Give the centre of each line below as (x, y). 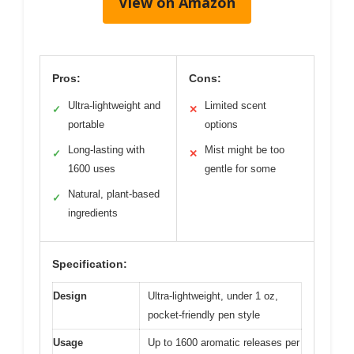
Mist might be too (245, 150)
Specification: (90, 264)
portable (86, 124)
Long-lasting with (106, 150)
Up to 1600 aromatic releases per (224, 343)
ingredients (93, 213)
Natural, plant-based (114, 194)
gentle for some (240, 169)
